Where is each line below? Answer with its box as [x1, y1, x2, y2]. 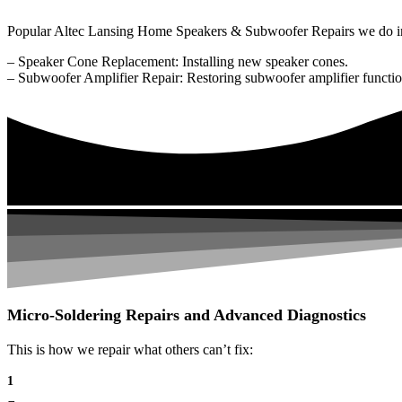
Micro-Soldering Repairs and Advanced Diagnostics [7, 305, 366, 324]
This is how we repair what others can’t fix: [7, 341, 253, 357]
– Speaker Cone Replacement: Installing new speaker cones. [7, 54, 348, 69]
